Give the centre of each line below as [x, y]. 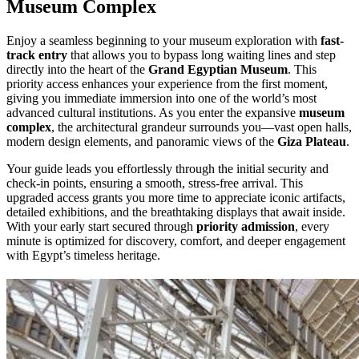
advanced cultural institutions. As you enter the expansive [153, 113]
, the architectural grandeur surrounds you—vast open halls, [202, 127]
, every [312, 227]
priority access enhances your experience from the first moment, [167, 84]
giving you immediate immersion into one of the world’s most [161, 99]
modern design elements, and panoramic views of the [142, 142]
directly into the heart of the [77, 70]
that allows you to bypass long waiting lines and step [202, 55]
